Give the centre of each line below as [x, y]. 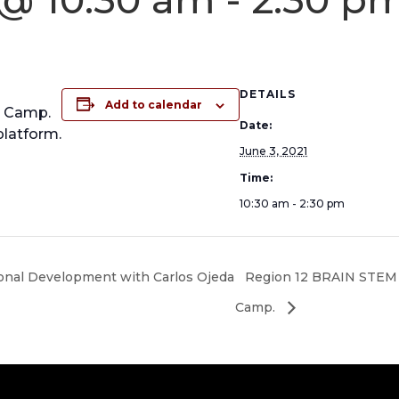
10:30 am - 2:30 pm [292, 204]
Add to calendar [154, 105]
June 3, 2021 [273, 151]
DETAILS [268, 94]
